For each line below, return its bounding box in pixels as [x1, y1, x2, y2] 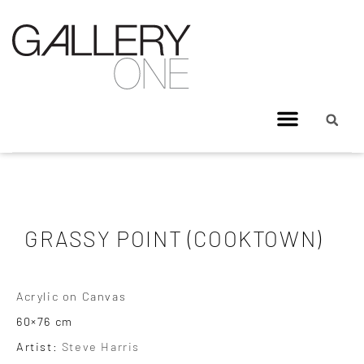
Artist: [16, 339, 62, 353]
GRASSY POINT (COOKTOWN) [24, 225, 323, 251]
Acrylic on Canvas [16, 288, 127, 303]
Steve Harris [61, 339, 141, 353]
